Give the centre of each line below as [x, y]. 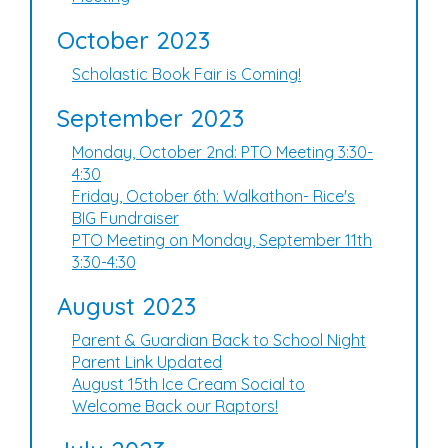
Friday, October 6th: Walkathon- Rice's [213, 196]
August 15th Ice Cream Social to [188, 384]
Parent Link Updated [147, 362]
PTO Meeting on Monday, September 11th [222, 240]
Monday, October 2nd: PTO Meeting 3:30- [222, 152]
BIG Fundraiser [125, 218]
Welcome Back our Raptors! [175, 406]
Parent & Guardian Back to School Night [219, 340]
